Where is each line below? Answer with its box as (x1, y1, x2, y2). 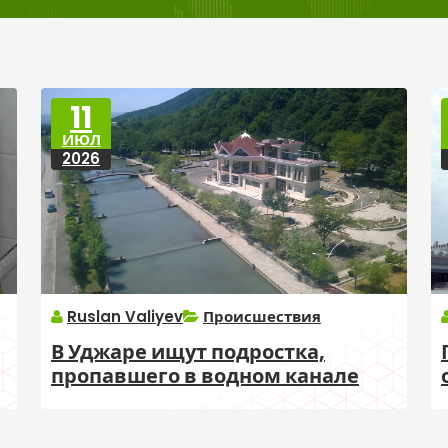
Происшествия (203, 306, 321, 328)
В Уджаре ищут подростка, (51, 338, 325, 367)
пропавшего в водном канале (51, 362, 359, 391)
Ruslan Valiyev (67, 306, 183, 328)
